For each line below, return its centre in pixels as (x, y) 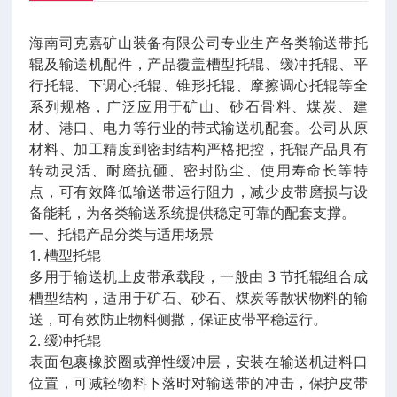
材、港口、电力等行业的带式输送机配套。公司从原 (198, 128)
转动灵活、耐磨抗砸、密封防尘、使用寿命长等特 (198, 170)
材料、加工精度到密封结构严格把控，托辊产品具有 (198, 149)
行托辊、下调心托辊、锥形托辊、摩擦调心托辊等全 (198, 85)
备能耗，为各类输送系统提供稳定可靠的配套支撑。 (193, 213)
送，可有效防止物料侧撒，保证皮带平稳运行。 (179, 319)
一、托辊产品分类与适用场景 (122, 234)
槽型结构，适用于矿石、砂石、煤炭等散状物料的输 (198, 298)
